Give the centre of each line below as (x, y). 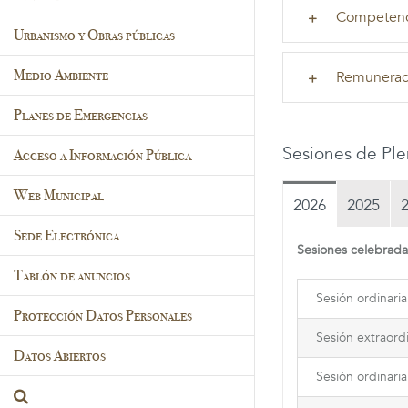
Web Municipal (59, 195)
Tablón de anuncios (72, 275)
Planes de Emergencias (81, 115)
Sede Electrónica (66, 235)
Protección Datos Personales (103, 315)
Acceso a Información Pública (102, 155)
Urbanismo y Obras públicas (94, 35)
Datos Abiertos (60, 355)
